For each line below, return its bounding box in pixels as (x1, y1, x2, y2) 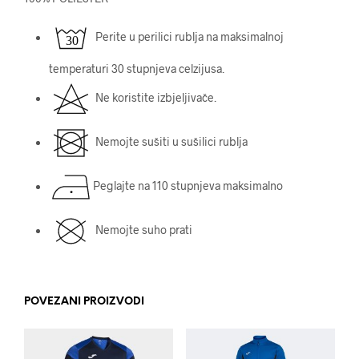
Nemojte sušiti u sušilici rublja (92, 135, 248, 149)
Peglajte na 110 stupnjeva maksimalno (92, 179, 283, 193)
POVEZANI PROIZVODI (24, 296, 144, 307)
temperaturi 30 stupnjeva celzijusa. (48, 62, 224, 76)
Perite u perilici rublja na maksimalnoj (92, 30, 284, 44)
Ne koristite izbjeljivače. (92, 91, 216, 105)
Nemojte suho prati (92, 223, 192, 237)
